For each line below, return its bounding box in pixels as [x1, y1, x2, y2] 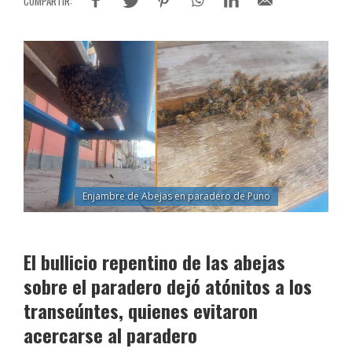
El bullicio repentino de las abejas [24, 247, 285, 277]
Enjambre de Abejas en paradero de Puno [82, 189, 270, 203]
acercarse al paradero [24, 321, 197, 350]
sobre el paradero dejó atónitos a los [24, 272, 312, 301]
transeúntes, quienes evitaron [24, 296, 258, 325]
